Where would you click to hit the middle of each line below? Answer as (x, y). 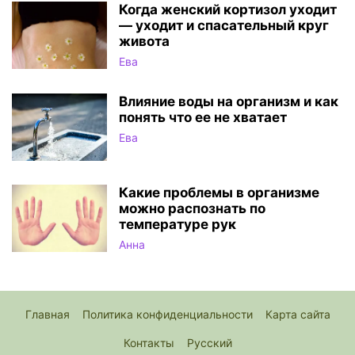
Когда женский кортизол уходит (228, 10)
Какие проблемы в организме (219, 193)
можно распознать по (192, 209)
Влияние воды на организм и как (229, 102)
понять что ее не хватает (203, 118)
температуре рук (177, 225)
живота (144, 42)
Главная (47, 315)
